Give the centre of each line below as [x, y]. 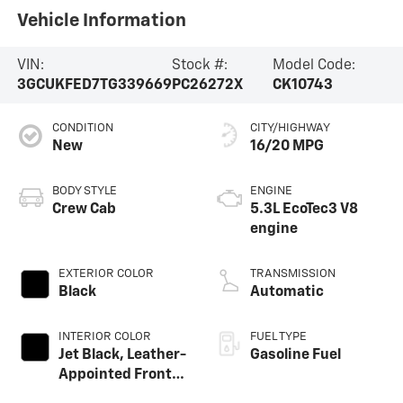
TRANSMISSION [293, 273]
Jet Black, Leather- [122, 355]
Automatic [287, 292]
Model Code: [314, 65]
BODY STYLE [84, 191]
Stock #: [199, 65]
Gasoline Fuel [296, 355]
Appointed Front [115, 375]
